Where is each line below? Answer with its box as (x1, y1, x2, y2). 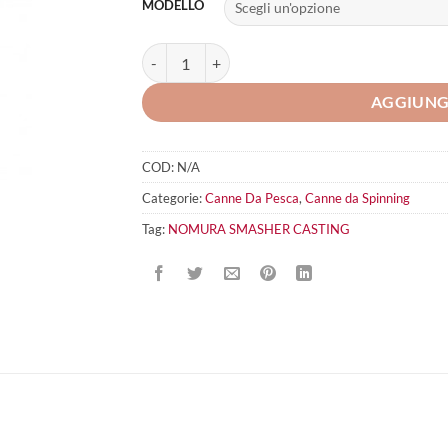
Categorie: (141, 189, 205, 206)
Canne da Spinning (304, 189, 410, 206)
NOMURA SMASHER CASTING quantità (140, 45, 393, 62)
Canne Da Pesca (204, 189, 299, 206)
